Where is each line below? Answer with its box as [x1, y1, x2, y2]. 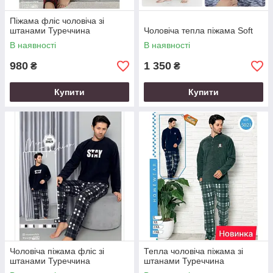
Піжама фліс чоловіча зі [10, 16, 104, 26]
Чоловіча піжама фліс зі [10, 246, 104, 256]
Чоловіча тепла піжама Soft [144, 26, 253, 35]
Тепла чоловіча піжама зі [144, 246, 243, 256]
